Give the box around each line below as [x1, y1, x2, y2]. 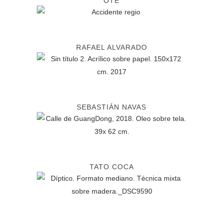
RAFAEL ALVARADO [76, 43, 147, 51]
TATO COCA [89, 163, 134, 171]
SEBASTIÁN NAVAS [77, 103, 146, 111]
